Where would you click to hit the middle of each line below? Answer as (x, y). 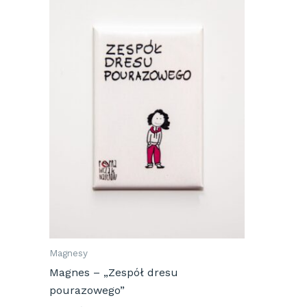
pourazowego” (87, 290)
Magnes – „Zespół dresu (114, 272)
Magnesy (69, 253)
